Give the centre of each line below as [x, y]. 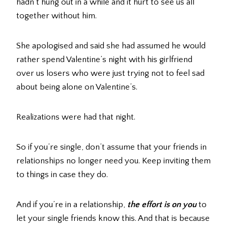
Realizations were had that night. [76, 117]
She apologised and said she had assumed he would [111, 46]
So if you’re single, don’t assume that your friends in [111, 147]
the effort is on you [162, 205]
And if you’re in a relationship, [72, 205]
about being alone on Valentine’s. [77, 87]
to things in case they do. [62, 175]
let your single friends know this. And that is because [113, 219]
